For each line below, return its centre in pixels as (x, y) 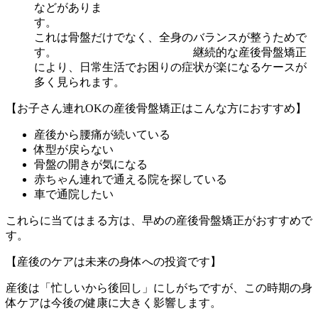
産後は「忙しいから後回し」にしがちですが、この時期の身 (159, 288)
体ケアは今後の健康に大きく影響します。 (114, 303)
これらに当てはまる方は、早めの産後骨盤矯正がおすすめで (159, 221)
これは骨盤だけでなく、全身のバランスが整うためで (170, 38)
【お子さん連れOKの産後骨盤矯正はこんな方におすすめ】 (156, 109)
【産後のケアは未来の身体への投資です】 (114, 262)
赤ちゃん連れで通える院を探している (131, 180)
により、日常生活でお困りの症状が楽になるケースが (170, 67)
